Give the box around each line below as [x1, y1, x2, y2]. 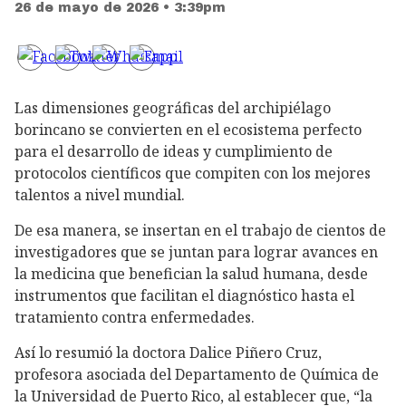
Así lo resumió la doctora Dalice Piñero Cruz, [14, 342, 322, 362]
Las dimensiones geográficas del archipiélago [14, 98, 331, 119]
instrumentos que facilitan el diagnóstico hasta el [14, 285, 354, 305]
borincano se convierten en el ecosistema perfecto [14, 120, 362, 140]
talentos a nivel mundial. [14, 185, 185, 206]
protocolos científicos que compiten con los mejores [14, 163, 371, 184]
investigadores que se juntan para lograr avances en [14, 241, 378, 262]
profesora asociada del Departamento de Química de [14, 363, 379, 384]
